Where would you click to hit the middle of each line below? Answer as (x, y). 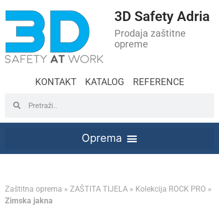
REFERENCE (158, 82)
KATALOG (104, 82)
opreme (131, 44)
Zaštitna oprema (33, 189)
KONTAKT (55, 82)
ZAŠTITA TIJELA (99, 189)
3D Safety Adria (162, 16)
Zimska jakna (29, 200)
